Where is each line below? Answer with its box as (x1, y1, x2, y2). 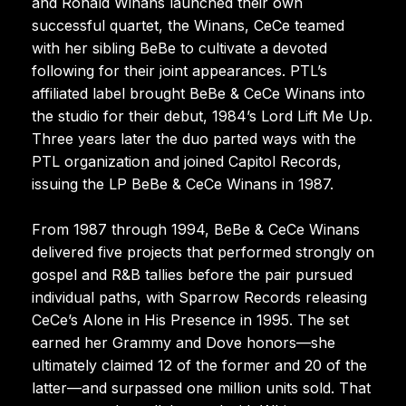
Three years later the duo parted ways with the (32, 129, 356, 148)
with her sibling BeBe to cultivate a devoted (32, 38, 327, 57)
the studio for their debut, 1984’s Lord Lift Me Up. (32, 106, 372, 125)
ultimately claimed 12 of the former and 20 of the (32, 355, 367, 374)
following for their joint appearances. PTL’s (32, 61, 327, 80)
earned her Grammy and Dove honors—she (32, 333, 335, 352)
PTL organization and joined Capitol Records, (32, 151, 342, 170)
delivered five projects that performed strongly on (32, 242, 374, 261)
